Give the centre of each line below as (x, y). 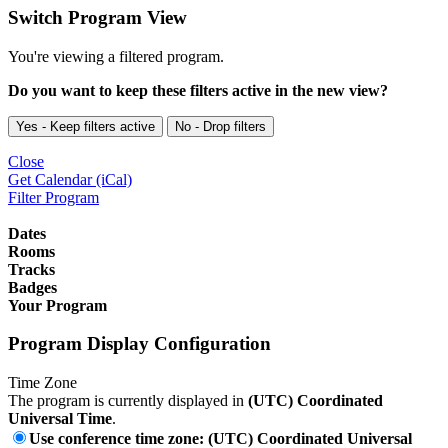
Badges (32, 287)
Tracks (31, 269)
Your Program (57, 305)
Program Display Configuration (139, 344)
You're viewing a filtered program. (116, 56)
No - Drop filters (220, 126)
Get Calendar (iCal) (70, 179)
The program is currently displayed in (128, 401)
